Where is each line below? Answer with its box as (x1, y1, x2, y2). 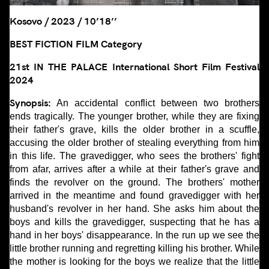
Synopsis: (10, 97, 51, 109)
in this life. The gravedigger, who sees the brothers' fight (10, 150, 259, 161)
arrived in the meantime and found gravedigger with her (10, 190, 259, 201)
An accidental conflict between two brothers (51, 97, 259, 108)
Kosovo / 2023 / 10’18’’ (10, 15, 117, 27)
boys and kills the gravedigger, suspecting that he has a (10, 216, 259, 227)
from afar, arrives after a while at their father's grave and (10, 163, 259, 174)
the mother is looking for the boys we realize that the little (10, 256, 259, 267)
